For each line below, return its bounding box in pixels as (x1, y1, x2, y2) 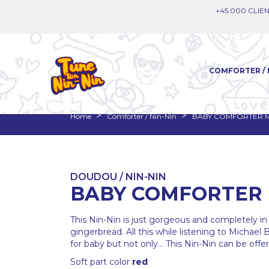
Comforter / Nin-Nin (107, 112, 177, 121)
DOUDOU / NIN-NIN (70, 171, 166, 183)
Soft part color (70, 256, 132, 268)
